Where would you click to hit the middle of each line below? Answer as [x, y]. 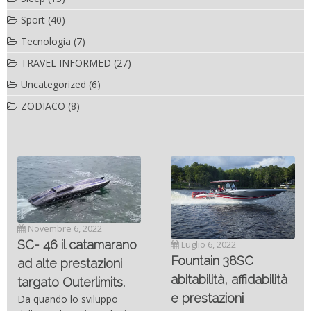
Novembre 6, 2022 [64, 229]
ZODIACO [43, 106]
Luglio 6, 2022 [208, 244]
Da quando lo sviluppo [67, 299]
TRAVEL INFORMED [66, 62]
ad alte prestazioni [69, 264]
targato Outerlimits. [71, 283]
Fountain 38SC [212, 260]
